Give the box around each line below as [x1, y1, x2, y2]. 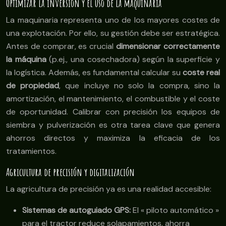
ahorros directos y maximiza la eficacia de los [6, 133, 220, 144]
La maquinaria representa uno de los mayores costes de [6, 15, 220, 26]
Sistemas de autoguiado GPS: [22, 205, 131, 216]
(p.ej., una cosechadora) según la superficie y [46, 54, 220, 65]
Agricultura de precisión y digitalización [6, 165, 135, 179]
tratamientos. [6, 146, 56, 157]
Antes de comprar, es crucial [6, 41, 117, 52]
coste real [183, 67, 220, 78]
